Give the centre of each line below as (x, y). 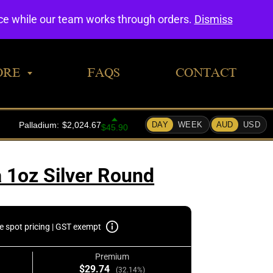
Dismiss (213, 19)
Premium (112, 257)
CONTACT (206, 73)
